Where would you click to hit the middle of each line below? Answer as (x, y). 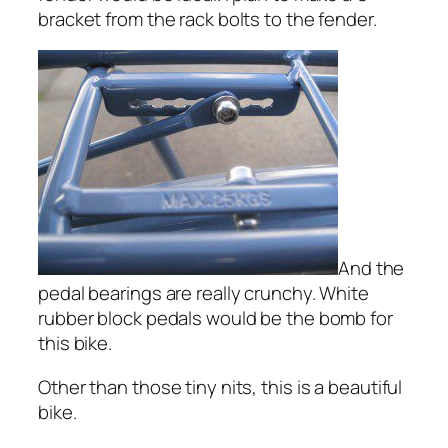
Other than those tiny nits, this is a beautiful (220, 386)
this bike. (75, 343)
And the (371, 268)
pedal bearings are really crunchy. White (203, 293)
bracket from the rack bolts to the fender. (207, 18)
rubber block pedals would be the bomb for (215, 318)
